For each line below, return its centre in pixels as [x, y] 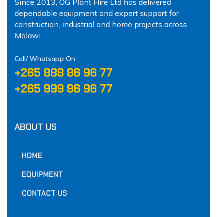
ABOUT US [36, 127]
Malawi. [28, 35]
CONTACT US [45, 193]
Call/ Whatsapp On [45, 58]
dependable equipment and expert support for [97, 13]
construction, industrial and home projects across [101, 24]
